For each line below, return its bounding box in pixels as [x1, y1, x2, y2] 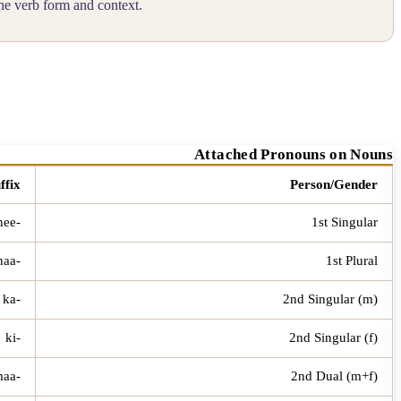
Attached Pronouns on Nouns [194, 145, 393, 163]
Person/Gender [290, 176, 378, 192]
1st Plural [326, 252, 378, 268]
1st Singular [311, 214, 378, 229]
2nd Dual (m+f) [291, 368, 378, 383]
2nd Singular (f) [289, 329, 378, 345]
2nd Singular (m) [283, 291, 378, 306]
